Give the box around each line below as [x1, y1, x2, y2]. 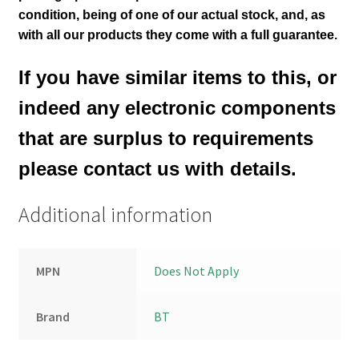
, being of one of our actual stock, [75, 7, 281, 22]
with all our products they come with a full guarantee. [18, 27, 341, 42]
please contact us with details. [18, 158, 296, 180]
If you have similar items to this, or [18, 67, 337, 89]
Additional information [18, 201, 212, 228]
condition [18, 7, 76, 22]
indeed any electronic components [18, 97, 336, 119]
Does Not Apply [154, 262, 240, 279]
